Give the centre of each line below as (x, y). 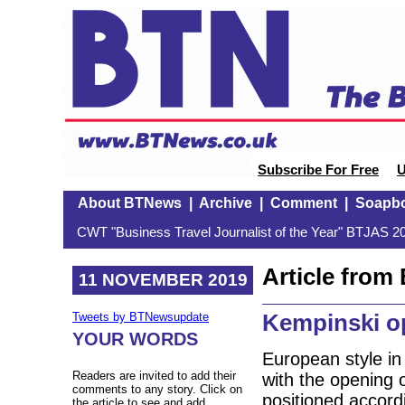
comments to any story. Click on (157, 390)
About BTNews (129, 203)
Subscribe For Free (318, 170)
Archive (225, 203)
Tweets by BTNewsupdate (141, 317)
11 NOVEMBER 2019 (163, 279)
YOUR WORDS (135, 339)
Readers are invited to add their (154, 376)
